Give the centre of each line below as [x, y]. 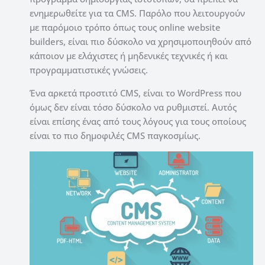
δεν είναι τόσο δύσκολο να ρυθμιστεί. [130, 107]
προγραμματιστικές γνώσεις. [89, 70]
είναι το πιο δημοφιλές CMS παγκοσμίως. [115, 136]
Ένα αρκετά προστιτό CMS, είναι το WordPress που [135, 93]
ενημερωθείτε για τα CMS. [83, 13]
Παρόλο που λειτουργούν [192, 13]
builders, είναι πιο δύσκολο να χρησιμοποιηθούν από [140, 42]
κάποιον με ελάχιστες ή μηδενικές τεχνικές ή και [129, 56]
